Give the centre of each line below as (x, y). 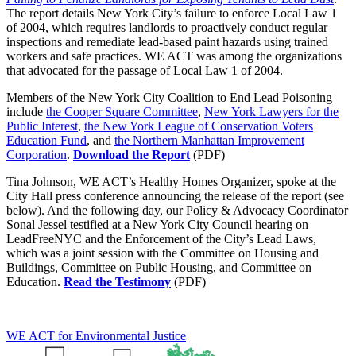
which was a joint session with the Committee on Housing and (163, 253)
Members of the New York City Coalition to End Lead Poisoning (169, 97)
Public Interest (42, 126)
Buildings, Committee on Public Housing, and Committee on (159, 267)
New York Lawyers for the (271, 111)
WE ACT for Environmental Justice (96, 335)
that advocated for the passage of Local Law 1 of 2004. (145, 70)
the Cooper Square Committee (122, 111)
